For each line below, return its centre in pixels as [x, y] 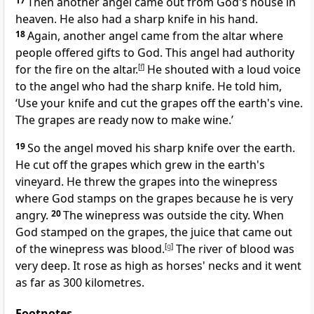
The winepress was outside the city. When [173, 216]
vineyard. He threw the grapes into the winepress [146, 182]
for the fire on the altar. [77, 70]
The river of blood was [234, 249]
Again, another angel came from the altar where [155, 36]
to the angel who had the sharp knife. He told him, [149, 87]
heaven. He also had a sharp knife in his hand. [137, 19]
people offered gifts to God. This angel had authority [155, 53]
